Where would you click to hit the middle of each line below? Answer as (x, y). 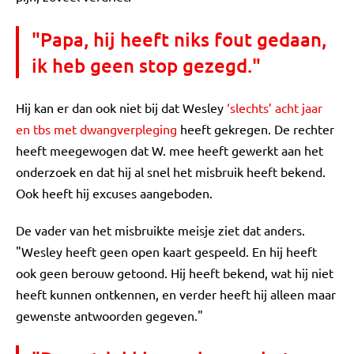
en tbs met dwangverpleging (96, 129)
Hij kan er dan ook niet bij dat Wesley (121, 107)
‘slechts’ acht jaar (275, 107)
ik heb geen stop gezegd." (146, 65)
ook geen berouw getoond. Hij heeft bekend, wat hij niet (175, 273)
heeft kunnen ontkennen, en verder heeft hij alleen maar (176, 294)
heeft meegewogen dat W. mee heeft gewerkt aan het (169, 150)
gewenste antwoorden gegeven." (109, 315)
